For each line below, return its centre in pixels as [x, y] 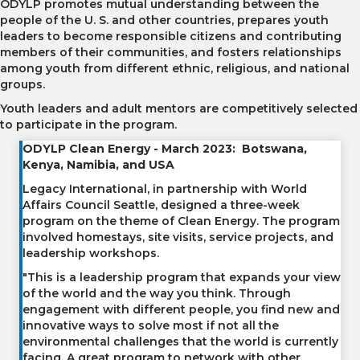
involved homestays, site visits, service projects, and [178, 237]
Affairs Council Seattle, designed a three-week [161, 205]
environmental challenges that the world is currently [180, 342]
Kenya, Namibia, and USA [98, 165]
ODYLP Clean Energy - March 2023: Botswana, [165, 149]
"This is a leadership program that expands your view [182, 278]
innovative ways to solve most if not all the [151, 326]
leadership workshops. [91, 254]
